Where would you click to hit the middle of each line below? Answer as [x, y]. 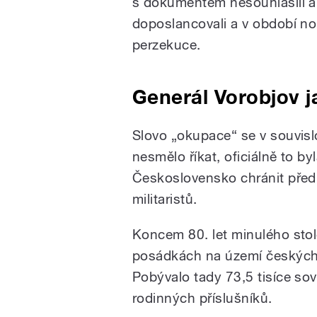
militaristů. [165, 198]
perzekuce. [167, 44]
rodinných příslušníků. [202, 298]
